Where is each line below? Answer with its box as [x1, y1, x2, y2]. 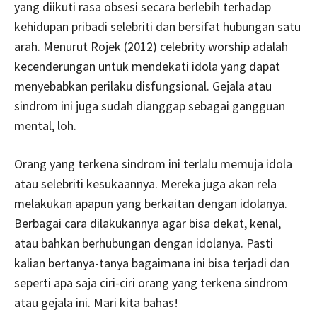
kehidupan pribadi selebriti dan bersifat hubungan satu [14, 18, 301, 35]
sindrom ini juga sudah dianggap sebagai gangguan [14, 97, 285, 114]
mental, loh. [14, 117, 76, 134]
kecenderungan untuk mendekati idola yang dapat [14, 57, 280, 74]
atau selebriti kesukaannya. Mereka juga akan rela [14, 175, 277, 192]
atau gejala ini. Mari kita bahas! [14, 294, 178, 311]
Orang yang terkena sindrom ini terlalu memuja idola [14, 155, 292, 172]
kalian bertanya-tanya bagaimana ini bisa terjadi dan [14, 254, 289, 271]
